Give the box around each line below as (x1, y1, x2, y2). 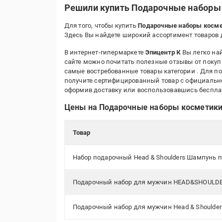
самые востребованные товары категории (64, 67, 197, 75)
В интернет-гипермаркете (64, 49, 146, 56)
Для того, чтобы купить (64, 22, 138, 29)
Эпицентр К (145, 49, 181, 56)
